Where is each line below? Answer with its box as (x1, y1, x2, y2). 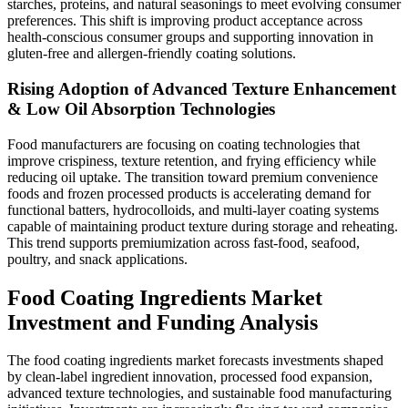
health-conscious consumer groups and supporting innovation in (7, 29, 373, 46)
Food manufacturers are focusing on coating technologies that (7, 136, 360, 152)
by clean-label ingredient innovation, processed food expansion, (7, 369, 372, 385)
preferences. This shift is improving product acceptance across (7, 13, 362, 29)
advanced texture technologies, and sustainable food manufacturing (7, 385, 392, 402)
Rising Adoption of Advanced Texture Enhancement (7, 78, 396, 98)
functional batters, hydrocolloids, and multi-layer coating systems (7, 201, 379, 218)
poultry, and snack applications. (7, 250, 188, 267)
